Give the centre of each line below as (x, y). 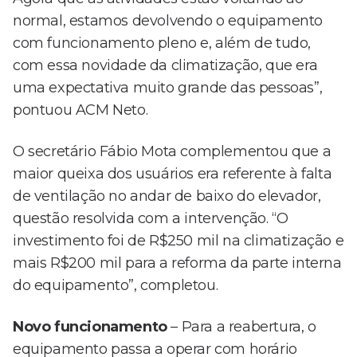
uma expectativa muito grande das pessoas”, (168, 88)
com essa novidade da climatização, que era (165, 66)
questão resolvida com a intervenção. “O (151, 219)
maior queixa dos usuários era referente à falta (173, 174)
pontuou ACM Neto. (80, 110)
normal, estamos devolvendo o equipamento (168, 21)
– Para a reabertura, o (241, 327)
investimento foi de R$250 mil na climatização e (178, 241)
